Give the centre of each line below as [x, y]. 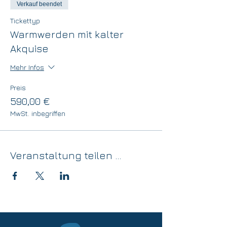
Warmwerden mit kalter [67, 34]
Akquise [29, 48]
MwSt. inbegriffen [38, 113]
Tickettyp [25, 21]
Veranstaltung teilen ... [66, 155]
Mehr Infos [27, 67]
